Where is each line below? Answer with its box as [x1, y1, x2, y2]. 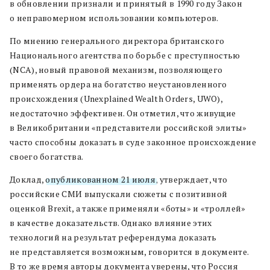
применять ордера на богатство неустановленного [10, 78, 227, 90]
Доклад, [10, 173, 46, 185]
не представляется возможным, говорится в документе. [10, 245, 249, 257]
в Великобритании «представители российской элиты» [10, 121, 247, 133]
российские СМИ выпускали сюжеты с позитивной [10, 187, 228, 199]
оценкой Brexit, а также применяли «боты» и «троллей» [10, 202, 246, 214]
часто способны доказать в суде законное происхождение [10, 136, 256, 148]
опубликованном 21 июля [45, 173, 156, 185]
